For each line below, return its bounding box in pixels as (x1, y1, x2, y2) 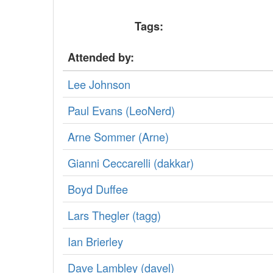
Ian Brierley (68, 233, 123, 249)
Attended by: (68, 49, 134, 65)
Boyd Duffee (68, 181, 128, 197)
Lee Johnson (68, 76, 130, 92)
